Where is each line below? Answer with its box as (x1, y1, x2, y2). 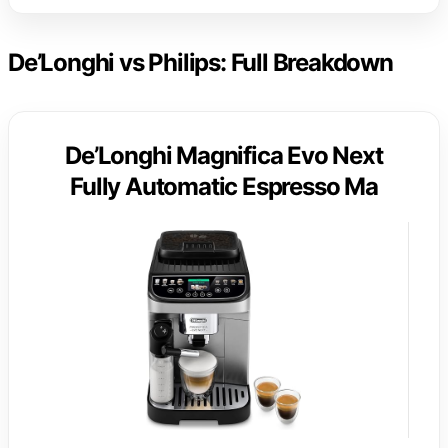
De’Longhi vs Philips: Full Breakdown (8, 48, 393, 78)
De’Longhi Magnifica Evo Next (65, 141, 383, 171)
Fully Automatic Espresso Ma (70, 172, 378, 202)
